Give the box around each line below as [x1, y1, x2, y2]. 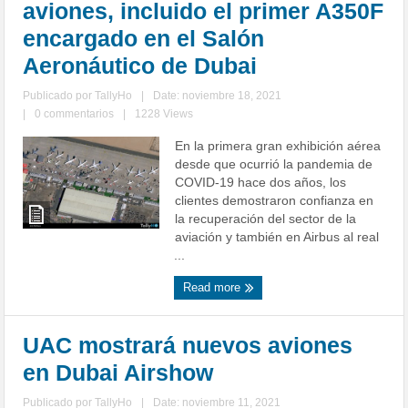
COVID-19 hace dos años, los [175, 175, 347, 190]
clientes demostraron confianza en [175, 193, 374, 209]
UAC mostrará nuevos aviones [23, 332, 353, 359]
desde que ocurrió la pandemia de [175, 157, 373, 172]
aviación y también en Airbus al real [175, 229, 380, 245]
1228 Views [135, 107, 194, 121]
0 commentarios [35, 107, 115, 121]
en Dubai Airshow [23, 360, 214, 386]
